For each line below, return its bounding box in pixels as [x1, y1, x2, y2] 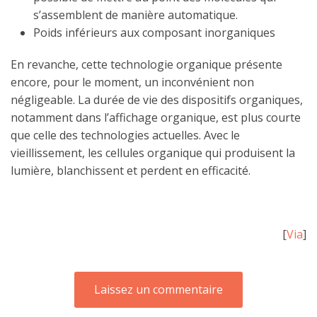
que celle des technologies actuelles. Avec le [11, 127, 240, 143]
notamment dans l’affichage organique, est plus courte [11, 109, 301, 125]
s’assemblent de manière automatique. [33, 6, 238, 23]
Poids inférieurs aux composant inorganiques [33, 24, 275, 40]
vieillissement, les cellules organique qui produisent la [11, 144, 295, 161]
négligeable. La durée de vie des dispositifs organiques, [11, 91, 303, 108]
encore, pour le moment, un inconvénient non [11, 74, 254, 90]
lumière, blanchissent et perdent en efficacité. [11, 162, 250, 178]
